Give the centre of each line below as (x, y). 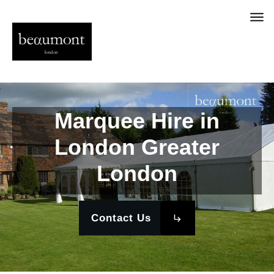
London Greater (137, 147)
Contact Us (121, 218)
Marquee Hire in (137, 121)
